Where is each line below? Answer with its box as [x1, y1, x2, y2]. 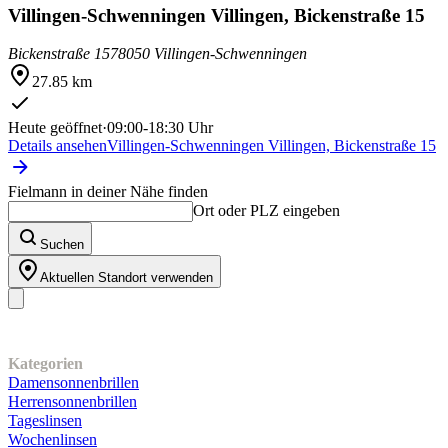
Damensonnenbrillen [8, 374, 139, 392]
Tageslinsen [8, 412, 82, 430]
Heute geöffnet [8, 119, 102, 137]
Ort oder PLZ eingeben [193, 202, 340, 220]
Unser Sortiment [8, 325, 178, 352]
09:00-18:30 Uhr [107, 119, 213, 137]
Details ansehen [8, 137, 107, 155]
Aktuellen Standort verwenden [40, 270, 213, 286]
